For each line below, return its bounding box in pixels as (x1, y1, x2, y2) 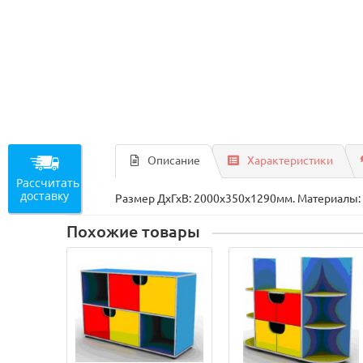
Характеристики (247, 154, 334, 167)
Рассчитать (16, 174, 79, 190)
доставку (20, 187, 69, 203)
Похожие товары (66, 223, 201, 241)
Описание (147, 154, 201, 167)
